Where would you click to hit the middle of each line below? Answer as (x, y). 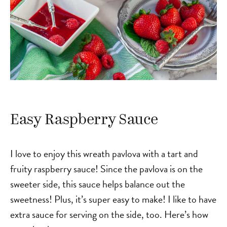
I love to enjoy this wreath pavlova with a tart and (104, 153)
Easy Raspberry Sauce (84, 120)
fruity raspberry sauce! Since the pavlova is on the (106, 168)
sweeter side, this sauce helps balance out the (98, 184)
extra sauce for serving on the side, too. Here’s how (109, 214)
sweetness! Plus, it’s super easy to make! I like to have (113, 199)
